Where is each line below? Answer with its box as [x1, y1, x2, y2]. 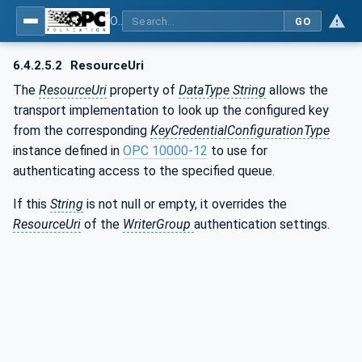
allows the [266, 82, 328, 98]
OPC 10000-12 [123, 142, 208, 158]
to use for [208, 142, 267, 158]
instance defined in [13, 142, 123, 158]
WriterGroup [123, 216, 194, 232]
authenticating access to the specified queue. [13, 162, 275, 179]
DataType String [179, 82, 266, 98]
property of [107, 82, 179, 98]
